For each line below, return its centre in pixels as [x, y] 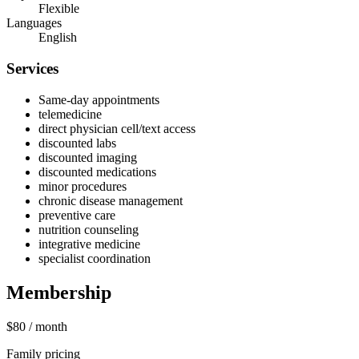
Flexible [59, 9]
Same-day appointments [99, 99]
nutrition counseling [89, 229]
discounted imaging [88, 157]
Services [32, 69]
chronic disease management [111, 200]
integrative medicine [89, 244]
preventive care [77, 215]
